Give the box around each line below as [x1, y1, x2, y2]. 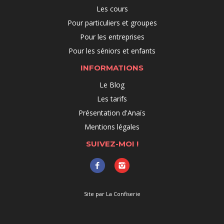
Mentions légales [84, 122, 139, 131]
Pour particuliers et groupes [67, 18, 157, 27]
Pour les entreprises [79, 32, 144, 41]
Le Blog [99, 80, 124, 89]
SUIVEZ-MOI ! [85, 139, 138, 148]
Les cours [96, 4, 128, 13]
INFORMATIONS [80, 63, 143, 72]
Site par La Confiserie [83, 190, 140, 197]
